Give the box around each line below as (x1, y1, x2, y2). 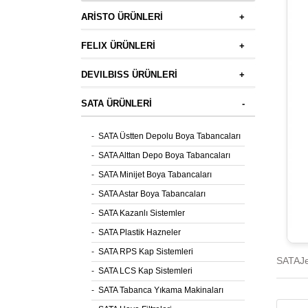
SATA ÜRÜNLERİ (81, 98, 152, 109)
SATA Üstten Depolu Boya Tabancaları (98, 131, 241, 141)
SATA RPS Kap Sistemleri (98, 247, 193, 256)
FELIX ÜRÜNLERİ (81, 41, 155, 51)
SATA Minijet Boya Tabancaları (98, 170, 212, 179)
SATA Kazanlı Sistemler (98, 208, 185, 218)
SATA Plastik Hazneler (98, 228, 181, 237)
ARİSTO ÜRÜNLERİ (81, 12, 163, 22)
